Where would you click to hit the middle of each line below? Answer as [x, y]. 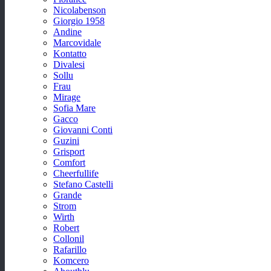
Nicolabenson [80, 10]
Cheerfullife [76, 173]
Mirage [67, 97]
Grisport [69, 151]
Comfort [69, 162]
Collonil [69, 238]
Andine [67, 31]
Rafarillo [70, 249]
